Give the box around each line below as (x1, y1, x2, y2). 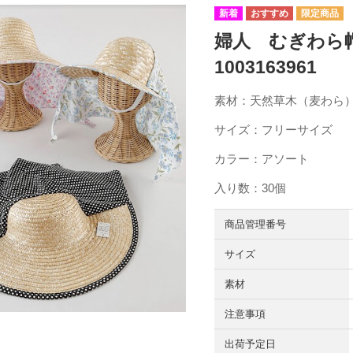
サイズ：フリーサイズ (214, 122, 333, 136)
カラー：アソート (214, 151, 309, 165)
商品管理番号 (224, 217, 286, 230)
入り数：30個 (214, 180, 286, 195)
